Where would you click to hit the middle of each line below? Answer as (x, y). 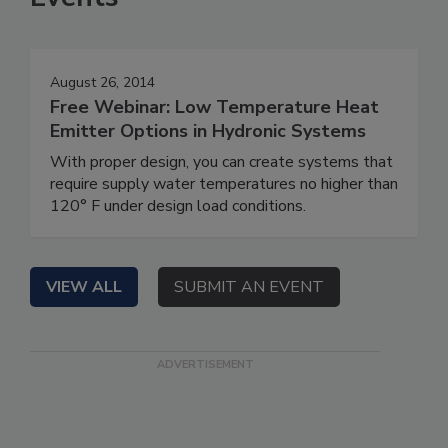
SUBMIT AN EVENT (249, 287)
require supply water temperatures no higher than (224, 184)
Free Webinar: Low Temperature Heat (214, 107)
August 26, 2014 (102, 83)
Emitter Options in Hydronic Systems (208, 131)
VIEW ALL (84, 287)
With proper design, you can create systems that (221, 162)
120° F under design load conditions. (178, 206)
